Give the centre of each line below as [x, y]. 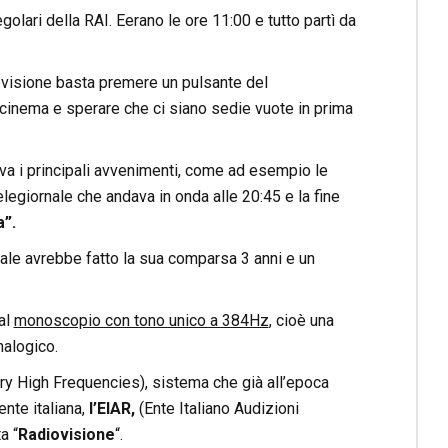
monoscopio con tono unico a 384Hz [141, 321]
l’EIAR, [111, 409]
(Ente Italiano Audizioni [216, 409]
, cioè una [301, 321]
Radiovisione [66, 435]
